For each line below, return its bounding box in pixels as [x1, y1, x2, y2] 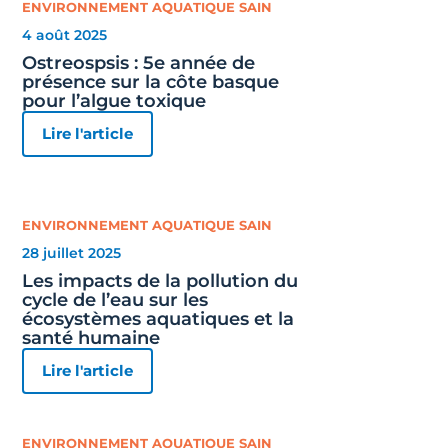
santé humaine [22, 326, 161, 349]
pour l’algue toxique [22, 89, 207, 112]
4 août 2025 [22, 25, 108, 44]
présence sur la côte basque [22, 70, 280, 93]
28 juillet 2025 [22, 243, 122, 262]
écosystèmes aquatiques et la [22, 307, 295, 330]
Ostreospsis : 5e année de [22, 51, 256, 74]
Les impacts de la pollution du [22, 269, 299, 292]
